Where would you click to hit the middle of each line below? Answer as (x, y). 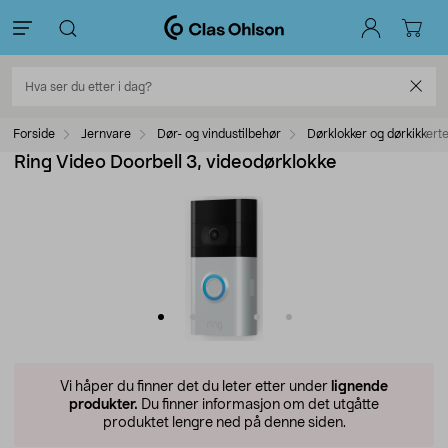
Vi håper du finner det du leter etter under (195, 387)
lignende (359, 387)
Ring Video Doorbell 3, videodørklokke (175, 163)
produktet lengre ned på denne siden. (224, 423)
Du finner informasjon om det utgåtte (258, 405)
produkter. (103, 405)
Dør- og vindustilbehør (219, 134)
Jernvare (106, 134)
